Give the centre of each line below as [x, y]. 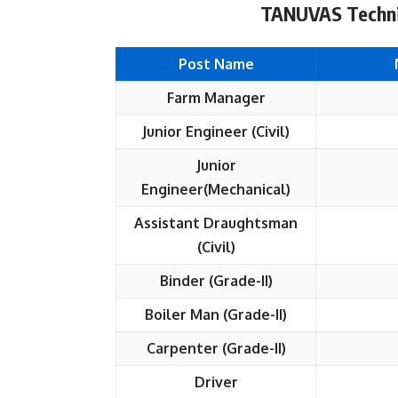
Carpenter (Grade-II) [216, 348]
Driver [216, 382]
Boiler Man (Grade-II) [216, 314]
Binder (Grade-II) [216, 281]
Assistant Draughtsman [216, 223]
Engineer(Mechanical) [216, 189]
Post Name [216, 64]
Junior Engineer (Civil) [216, 131]
